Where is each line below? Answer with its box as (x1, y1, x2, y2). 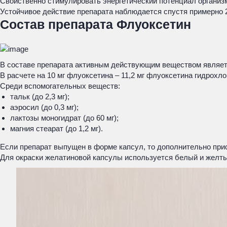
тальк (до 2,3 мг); (10, 92, 69, 101)
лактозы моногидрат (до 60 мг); (10, 113, 119, 122)
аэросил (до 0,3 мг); (10, 103, 79, 111)
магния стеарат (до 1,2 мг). (10, 124, 103, 133)
